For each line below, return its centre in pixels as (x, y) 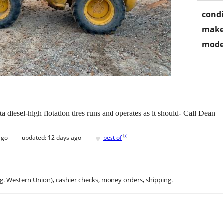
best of (112, 137)
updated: (35, 137)
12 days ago (64, 137)
